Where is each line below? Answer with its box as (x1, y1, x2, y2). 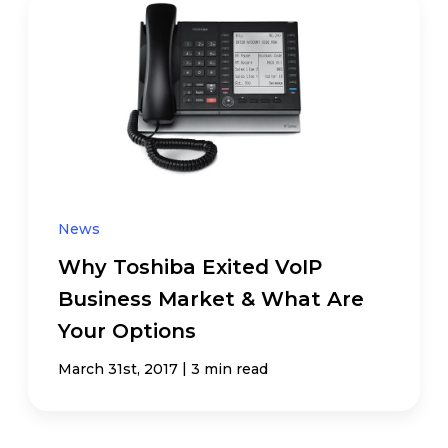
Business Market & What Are (58, 287, 365, 312)
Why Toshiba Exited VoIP (58, 255, 323, 280)
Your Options (58, 319, 197, 344)
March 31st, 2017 (58, 360, 179, 379)
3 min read (191, 360, 269, 379)
